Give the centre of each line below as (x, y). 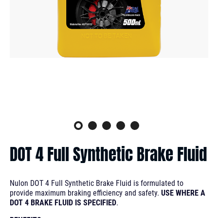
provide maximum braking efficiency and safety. (85, 193)
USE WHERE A (183, 193)
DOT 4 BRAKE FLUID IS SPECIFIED (63, 202)
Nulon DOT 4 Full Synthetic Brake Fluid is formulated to (97, 183)
